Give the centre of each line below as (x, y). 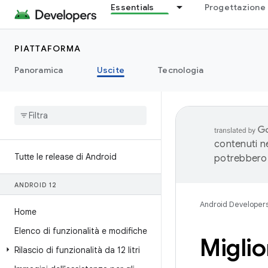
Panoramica (39, 70)
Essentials (133, 7)
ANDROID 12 (36, 185)
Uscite (110, 70)
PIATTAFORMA (48, 48)
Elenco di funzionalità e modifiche (81, 231)
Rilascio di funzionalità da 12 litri (77, 250)
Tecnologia (181, 70)
